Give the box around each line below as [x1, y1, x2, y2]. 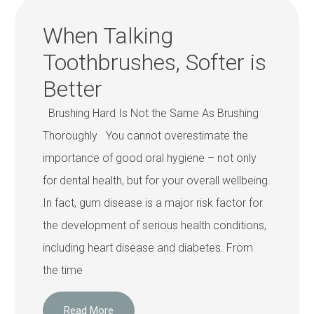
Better [43, 76, 103, 102]
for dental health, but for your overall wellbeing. [43, 174, 271, 187]
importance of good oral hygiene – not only [43, 151, 257, 165]
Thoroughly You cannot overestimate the [43, 129, 249, 142]
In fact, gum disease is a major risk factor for [43, 196, 264, 210]
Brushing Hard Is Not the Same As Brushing [43, 107, 259, 120]
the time [43, 264, 83, 277]
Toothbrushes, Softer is [43, 49, 267, 76]
